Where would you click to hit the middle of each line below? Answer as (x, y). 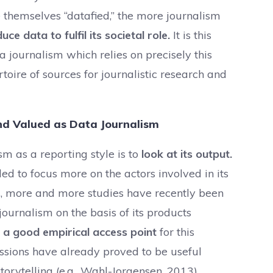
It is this (191, 35)
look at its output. (187, 154)
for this (175, 232)
